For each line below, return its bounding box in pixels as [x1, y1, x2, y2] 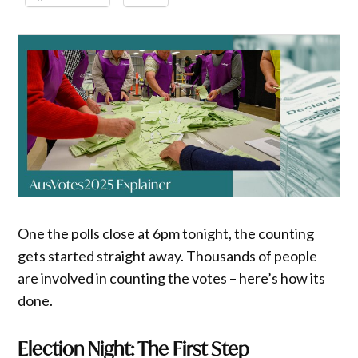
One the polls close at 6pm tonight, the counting [18, 224, 315, 242]
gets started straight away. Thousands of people [18, 246, 318, 265]
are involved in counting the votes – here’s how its [18, 268, 326, 287]
